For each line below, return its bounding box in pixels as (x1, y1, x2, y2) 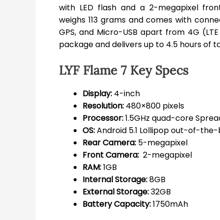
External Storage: (82, 186, 149, 198)
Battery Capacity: (82, 198, 151, 210)
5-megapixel (136, 137, 188, 149)
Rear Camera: (82, 137, 136, 149)
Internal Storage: (82, 174, 147, 186)
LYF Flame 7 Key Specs (59, 62, 189, 79)
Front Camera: (82, 149, 139, 161)
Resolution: (82, 100, 124, 112)
